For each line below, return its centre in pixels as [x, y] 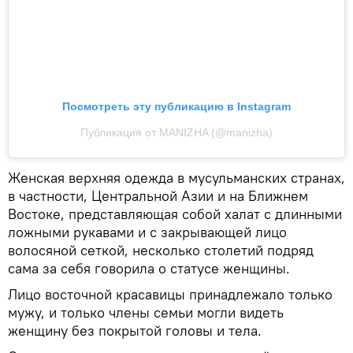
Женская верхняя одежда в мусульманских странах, [176, 178]
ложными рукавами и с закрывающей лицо [147, 232]
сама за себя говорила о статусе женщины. [151, 269]
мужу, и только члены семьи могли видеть [146, 313]
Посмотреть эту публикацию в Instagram [176, 107]
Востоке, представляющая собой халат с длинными [175, 214]
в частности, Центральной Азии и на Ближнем [158, 196]
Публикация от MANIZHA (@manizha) [176, 133]
